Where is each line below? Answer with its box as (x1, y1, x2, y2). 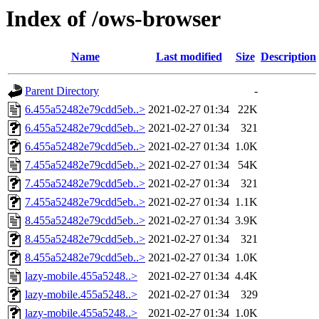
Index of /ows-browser (6, 6, 221, 31)
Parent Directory (25, 85, 99, 98)
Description (261, 51, 316, 63)
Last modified (155, 51, 222, 63)
